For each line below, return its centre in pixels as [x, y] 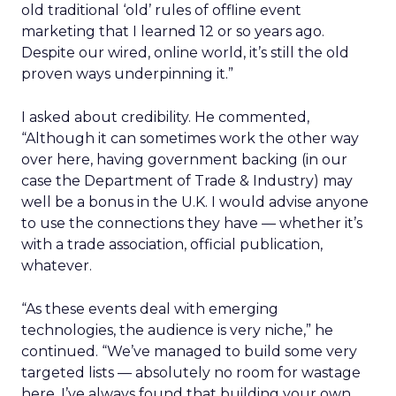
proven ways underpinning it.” [127, 74]
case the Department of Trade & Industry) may [187, 181]
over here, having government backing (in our [184, 160]
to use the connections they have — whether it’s [192, 223]
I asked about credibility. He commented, [165, 117]
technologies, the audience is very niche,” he [177, 330]
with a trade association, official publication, [172, 244]
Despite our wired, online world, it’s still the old [185, 53]
